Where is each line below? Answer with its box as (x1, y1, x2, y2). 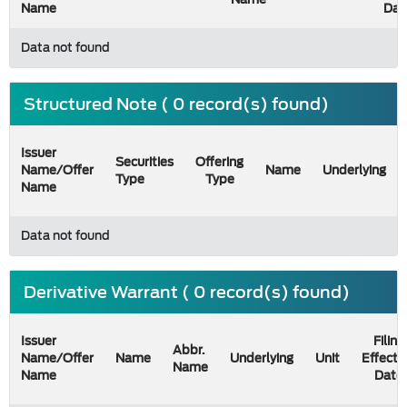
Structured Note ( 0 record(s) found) (24, 90, 329, 118)
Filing (372, 331, 404, 352)
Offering (195, 152, 243, 173)
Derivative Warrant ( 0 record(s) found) (24, 278, 350, 306)
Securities (115, 152, 174, 173)
